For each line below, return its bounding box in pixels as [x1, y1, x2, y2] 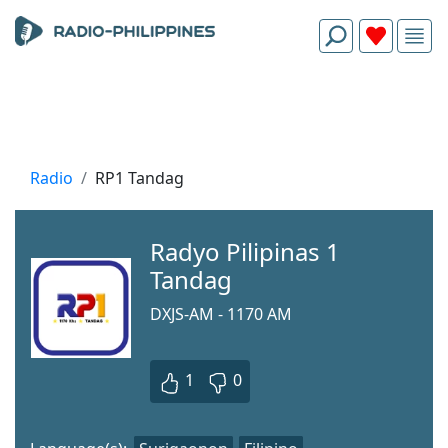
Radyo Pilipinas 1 [150, 235, 340, 268]
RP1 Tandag [95, 167, 184, 189]
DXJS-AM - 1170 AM [150, 303, 292, 325]
